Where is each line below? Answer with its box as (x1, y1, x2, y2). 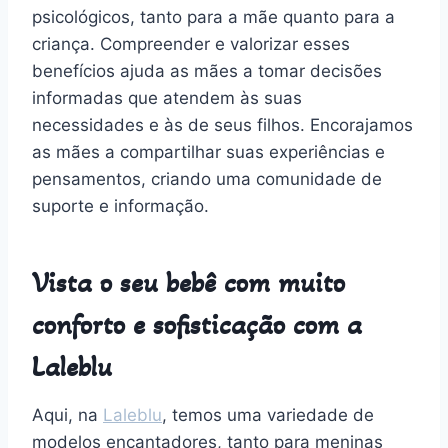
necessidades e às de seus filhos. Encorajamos (32, 114, 413, 135)
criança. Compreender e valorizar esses (32, 33, 350, 54)
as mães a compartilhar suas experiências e (32, 141, 385, 162)
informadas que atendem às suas (32, 87, 302, 108)
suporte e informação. (32, 195, 209, 216)
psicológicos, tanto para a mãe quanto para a (32, 6, 395, 27)
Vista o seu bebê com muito (32, 265, 345, 300)
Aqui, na (32, 404, 103, 425)
